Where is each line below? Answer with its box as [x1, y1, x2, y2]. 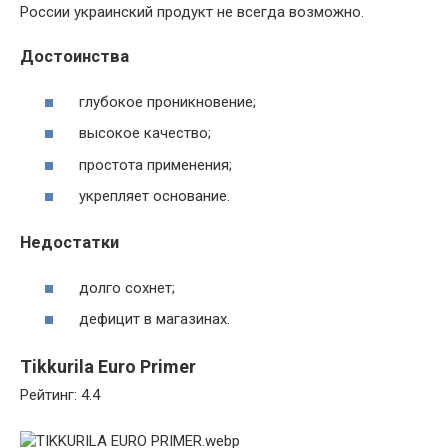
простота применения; [75, 155, 232, 174]
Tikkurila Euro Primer [20, 356, 196, 377]
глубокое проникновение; [75, 92, 256, 111]
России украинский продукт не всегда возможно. [20, 3, 364, 21]
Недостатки [20, 233, 119, 252]
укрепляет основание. [75, 187, 230, 205]
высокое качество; [75, 124, 211, 142]
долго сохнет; [75, 278, 175, 297]
